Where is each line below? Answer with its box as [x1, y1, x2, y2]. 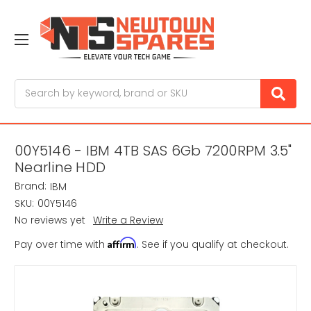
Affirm [108, 237, 137, 249]
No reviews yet [15, 213, 85, 228]
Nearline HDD [15, 158, 106, 178]
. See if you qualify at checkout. [137, 237, 289, 252]
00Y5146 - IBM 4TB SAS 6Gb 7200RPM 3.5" [15, 141, 292, 161]
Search [15, 78, 49, 93]
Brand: [15, 179, 47, 194]
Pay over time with [15, 237, 108, 252]
